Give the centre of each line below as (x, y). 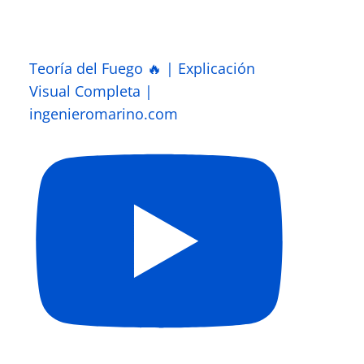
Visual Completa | (91, 91)
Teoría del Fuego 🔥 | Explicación (142, 69)
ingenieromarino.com (104, 114)
